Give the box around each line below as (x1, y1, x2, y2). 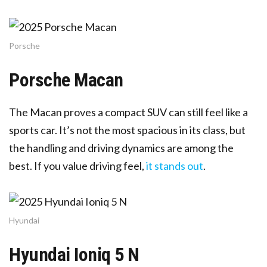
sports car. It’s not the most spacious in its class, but (9, 123, 246, 136)
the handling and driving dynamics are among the (9, 141, 234, 154)
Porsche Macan (9, 68, 123, 91)
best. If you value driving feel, (9, 159, 144, 172)
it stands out (146, 159, 203, 172)
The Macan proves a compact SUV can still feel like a (9, 105, 248, 119)
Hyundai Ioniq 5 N (9, 243, 139, 266)
